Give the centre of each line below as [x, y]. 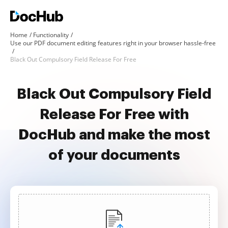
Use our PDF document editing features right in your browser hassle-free [113, 43]
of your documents [114, 155]
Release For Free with [114, 115]
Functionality [51, 35]
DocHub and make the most [114, 135]
